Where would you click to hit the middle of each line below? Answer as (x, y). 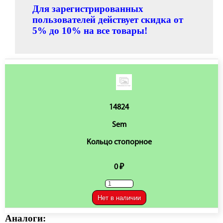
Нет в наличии (119, 198)
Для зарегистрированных (88, 9)
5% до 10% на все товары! (90, 31)
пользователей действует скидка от (108, 20)
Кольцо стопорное (119, 142)
